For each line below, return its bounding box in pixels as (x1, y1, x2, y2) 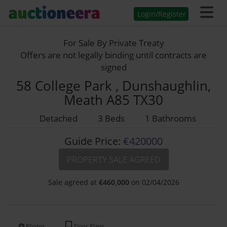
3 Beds (97, 112, 125, 124)
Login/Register (137, 9, 186, 19)
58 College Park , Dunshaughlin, (16, 77, 211, 95)
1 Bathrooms (144, 112, 196, 124)
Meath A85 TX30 (64, 91, 163, 109)
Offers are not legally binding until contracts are (20, 49, 207, 61)
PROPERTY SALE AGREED (66, 154, 161, 165)
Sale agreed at (48, 177, 99, 187)
